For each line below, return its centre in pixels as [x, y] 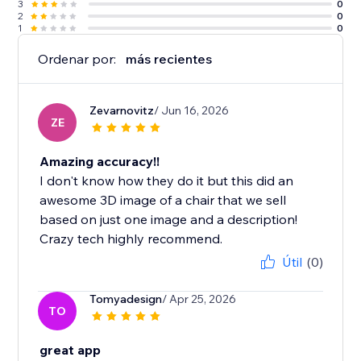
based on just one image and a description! [169, 220]
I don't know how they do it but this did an [167, 181]
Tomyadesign [126, 299]
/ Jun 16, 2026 [192, 111]
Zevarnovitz [122, 111]
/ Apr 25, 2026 [199, 299]
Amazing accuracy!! [100, 162]
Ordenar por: [77, 59]
